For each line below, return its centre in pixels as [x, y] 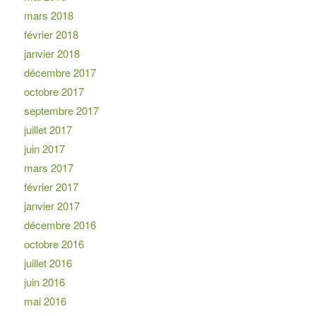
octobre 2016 [54, 244]
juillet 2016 [48, 263]
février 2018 [51, 35]
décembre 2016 [60, 225]
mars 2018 [48, 16]
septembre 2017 [61, 111]
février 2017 [51, 187]
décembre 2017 [60, 73]
